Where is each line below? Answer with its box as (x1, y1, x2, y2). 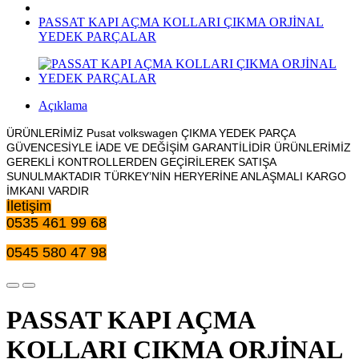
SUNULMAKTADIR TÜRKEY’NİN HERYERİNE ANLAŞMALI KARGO (6, 170, 346, 183)
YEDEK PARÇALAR (38, 30, 156, 43)
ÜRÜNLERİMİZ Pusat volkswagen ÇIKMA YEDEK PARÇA (6, 127, 295, 139)
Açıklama (38, 99, 87, 112)
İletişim (6, 198, 51, 214)
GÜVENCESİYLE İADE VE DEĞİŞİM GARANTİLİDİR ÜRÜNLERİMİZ (6, 141, 351, 154)
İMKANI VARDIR (6, 184, 89, 197)
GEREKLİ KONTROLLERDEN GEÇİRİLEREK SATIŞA (6, 155, 276, 168)
